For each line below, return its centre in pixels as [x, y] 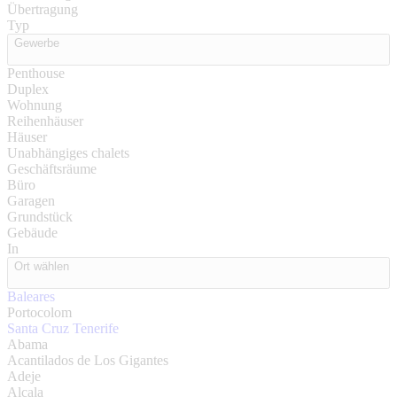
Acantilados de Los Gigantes [88, 360]
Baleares [31, 296]
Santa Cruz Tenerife [63, 328]
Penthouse [36, 73]
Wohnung [35, 105]
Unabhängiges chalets [68, 153]
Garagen [31, 201]
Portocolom [39, 312]
